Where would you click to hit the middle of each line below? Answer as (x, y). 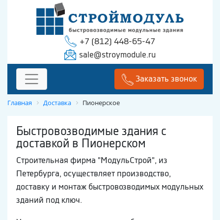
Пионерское (101, 103)
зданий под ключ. (49, 200)
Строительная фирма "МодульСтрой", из (92, 160)
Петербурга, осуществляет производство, (94, 174)
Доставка (57, 103)
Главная (20, 103)
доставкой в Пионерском (81, 143)
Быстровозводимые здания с (91, 131)
